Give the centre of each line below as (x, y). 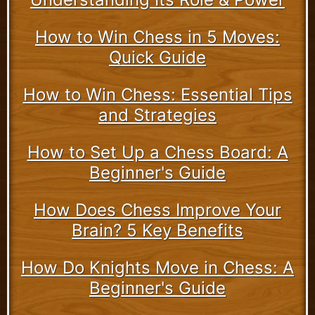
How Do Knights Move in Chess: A (157, 267)
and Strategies (157, 115)
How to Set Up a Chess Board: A (157, 152)
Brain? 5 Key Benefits (157, 230)
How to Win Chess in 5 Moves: (157, 37)
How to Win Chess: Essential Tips (157, 94)
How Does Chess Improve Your (157, 210)
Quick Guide (157, 57)
